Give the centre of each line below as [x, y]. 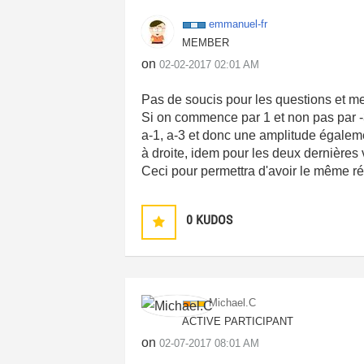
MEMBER [206, 43]
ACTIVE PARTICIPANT [238, 321]
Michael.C [233, 303]
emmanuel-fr [238, 24]
